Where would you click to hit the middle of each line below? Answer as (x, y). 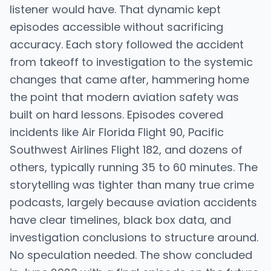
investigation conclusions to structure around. (134, 237)
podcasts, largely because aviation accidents (133, 202)
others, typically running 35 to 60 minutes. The (134, 167)
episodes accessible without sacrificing (116, 27)
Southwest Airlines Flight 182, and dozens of (126, 150)
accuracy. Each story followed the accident (127, 44)
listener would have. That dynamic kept (115, 9)
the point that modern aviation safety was (124, 97)
